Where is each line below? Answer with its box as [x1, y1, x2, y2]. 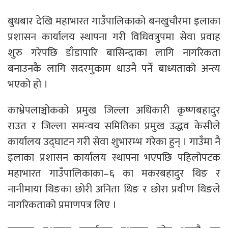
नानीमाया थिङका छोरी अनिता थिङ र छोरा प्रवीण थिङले [8, 180, 220, 198]
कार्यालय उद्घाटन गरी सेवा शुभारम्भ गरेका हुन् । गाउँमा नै [8, 132, 220, 151]
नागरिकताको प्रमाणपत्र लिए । [8, 195, 117, 214]
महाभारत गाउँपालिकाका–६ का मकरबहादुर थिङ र [8, 164, 220, 182]
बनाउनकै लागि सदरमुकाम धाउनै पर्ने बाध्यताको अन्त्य [8, 59, 220, 77]
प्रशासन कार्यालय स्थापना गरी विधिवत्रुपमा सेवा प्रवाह [8, 27, 220, 46]
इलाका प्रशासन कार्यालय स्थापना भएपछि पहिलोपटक [8, 148, 220, 166]
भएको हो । [8, 75, 48, 93]
